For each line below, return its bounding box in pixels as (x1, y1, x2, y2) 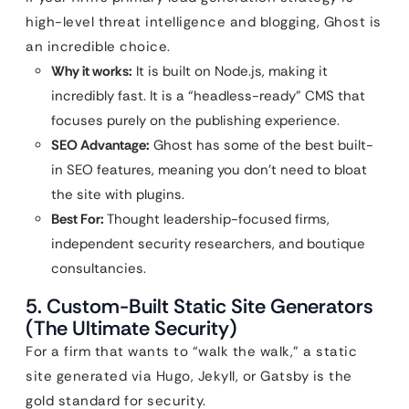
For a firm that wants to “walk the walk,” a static (26, 342, 357, 361)
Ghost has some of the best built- (150, 136, 373, 154)
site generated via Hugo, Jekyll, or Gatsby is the (26, 367, 352, 385)
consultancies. (51, 259, 146, 278)
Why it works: (51, 62, 132, 80)
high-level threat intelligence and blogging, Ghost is (26, 13, 382, 31)
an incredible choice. (26, 37, 171, 56)
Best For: (51, 210, 104, 228)
